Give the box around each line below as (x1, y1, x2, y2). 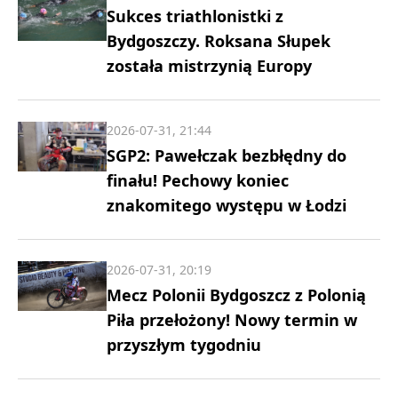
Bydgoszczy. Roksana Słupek (107, 30, 330, 52)
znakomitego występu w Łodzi (107, 195, 346, 217)
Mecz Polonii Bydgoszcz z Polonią (107, 284, 366, 306)
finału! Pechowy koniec (107, 170, 289, 192)
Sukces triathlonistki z (107, 5, 283, 28)
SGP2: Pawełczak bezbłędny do (107, 145, 346, 167)
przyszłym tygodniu (107, 334, 261, 356)
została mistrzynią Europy (107, 55, 312, 77)
